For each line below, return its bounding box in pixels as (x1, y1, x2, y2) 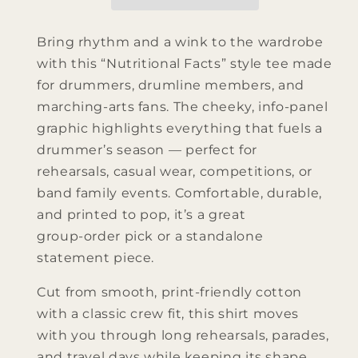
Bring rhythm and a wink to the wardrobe (37, 34, 324, 50)
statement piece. (37, 249, 155, 265)
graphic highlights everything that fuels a (37, 120, 323, 136)
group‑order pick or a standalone (37, 228, 264, 244)
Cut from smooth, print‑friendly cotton (37, 284, 302, 300)
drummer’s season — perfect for (37, 141, 257, 157)
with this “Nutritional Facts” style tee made (37, 55, 332, 71)
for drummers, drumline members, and (37, 77, 305, 93)
